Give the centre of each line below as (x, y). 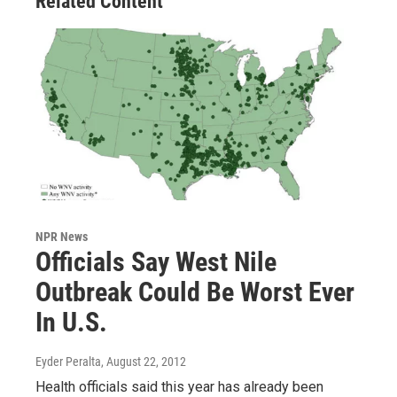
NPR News (62, 237)
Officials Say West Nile (156, 262)
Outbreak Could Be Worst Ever (195, 292)
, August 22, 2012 (144, 362)
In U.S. (71, 323)
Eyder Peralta (68, 362)
